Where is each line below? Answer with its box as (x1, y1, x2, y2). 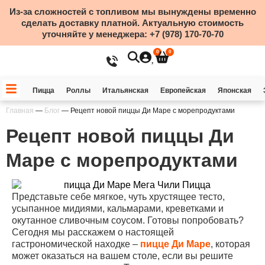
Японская (217, 86, 251, 95)
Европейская (160, 86, 206, 95)
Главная (6, 106, 34, 115)
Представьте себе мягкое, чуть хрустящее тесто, (12, 191, 225, 202)
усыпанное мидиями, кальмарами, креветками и (12, 203, 224, 214)
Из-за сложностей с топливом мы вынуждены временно (9, 7, 256, 17)
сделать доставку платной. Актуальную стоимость (21, 18, 244, 28)
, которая (211, 238, 250, 249)
